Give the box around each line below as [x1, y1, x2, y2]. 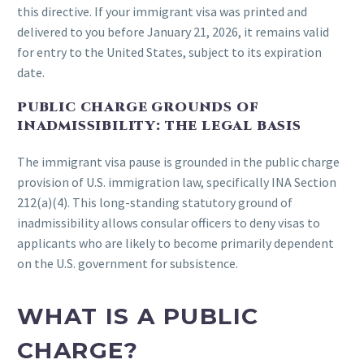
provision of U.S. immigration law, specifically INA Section [17, 173, 336, 190]
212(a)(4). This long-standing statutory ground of [17, 193, 292, 210]
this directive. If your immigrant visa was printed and [17, 3, 307, 20]
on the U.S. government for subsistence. [17, 254, 238, 271]
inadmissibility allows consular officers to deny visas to [17, 214, 320, 231]
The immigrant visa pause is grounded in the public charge [17, 153, 340, 170]
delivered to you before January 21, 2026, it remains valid [17, 24, 329, 41]
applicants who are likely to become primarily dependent [17, 234, 334, 251]
